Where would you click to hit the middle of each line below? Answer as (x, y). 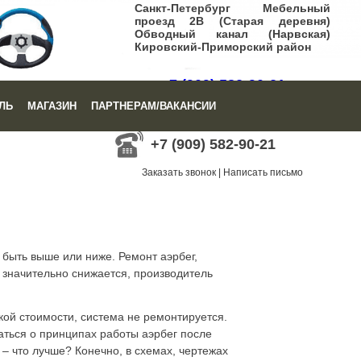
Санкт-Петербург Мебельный (232, 8)
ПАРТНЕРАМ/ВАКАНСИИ (153, 106)
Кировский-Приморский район (222, 47)
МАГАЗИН (52, 106)
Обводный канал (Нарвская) (232, 34)
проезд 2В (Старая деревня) (232, 21)
